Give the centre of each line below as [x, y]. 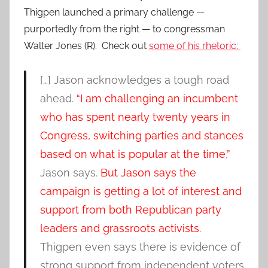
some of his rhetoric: [195, 46]
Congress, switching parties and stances [141, 136]
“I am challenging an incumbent [157, 99]
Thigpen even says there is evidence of [140, 247]
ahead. [58, 99]
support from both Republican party [130, 210]
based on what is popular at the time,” [135, 154]
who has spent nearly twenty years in [135, 117]
